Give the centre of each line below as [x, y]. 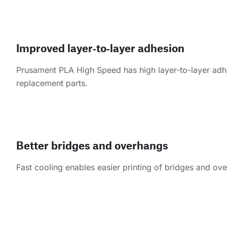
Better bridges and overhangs [92, 145]
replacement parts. [52, 83]
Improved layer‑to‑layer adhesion [100, 48]
